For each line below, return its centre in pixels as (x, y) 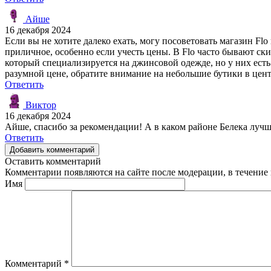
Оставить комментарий (53, 161)
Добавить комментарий (52, 149)
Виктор (40, 105)
